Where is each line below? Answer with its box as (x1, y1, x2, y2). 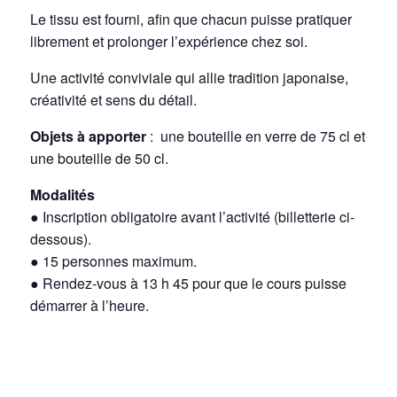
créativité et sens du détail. (30, 90, 198, 111)
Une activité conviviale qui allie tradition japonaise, (30, 67, 349, 89)
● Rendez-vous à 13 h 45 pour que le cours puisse (30, 273, 347, 294)
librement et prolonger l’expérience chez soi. (30, 31, 308, 52)
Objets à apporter (30, 126, 151, 147)
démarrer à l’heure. (30, 295, 150, 316)
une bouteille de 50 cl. (30, 148, 169, 169)
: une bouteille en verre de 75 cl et (150, 126, 366, 147)
